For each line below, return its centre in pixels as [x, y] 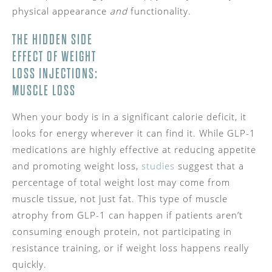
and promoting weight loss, [77, 165]
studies [158, 165]
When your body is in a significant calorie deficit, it [129, 116]
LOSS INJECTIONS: [55, 73]
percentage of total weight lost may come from [121, 182]
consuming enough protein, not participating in [122, 231]
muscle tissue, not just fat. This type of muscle [120, 198]
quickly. [31, 264]
